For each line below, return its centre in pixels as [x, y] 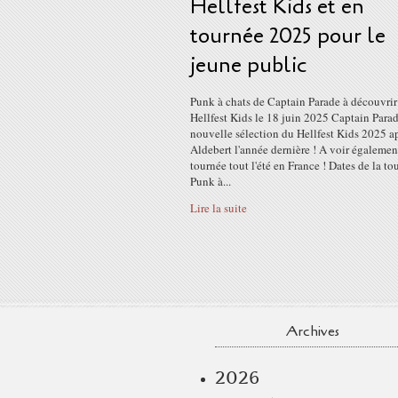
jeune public [248, 65]
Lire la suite [219, 208]
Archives [313, 331]
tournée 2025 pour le [288, 36]
